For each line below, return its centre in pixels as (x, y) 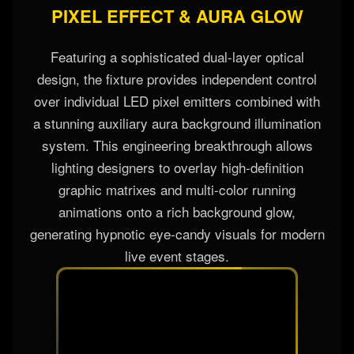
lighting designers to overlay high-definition (177, 167)
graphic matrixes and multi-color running (177, 189)
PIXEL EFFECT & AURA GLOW (177, 15)
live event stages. (177, 255)
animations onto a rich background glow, (177, 211)
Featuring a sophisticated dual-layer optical (177, 56)
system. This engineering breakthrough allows (177, 145)
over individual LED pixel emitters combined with (177, 100)
